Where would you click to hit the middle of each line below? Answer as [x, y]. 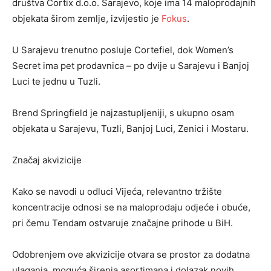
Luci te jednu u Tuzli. [56, 82]
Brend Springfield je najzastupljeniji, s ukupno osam [123, 113]
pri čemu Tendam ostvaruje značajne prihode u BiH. [122, 223]
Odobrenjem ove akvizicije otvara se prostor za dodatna [131, 255]
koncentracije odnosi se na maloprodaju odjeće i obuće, [131, 207]
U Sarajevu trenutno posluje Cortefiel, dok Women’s [123, 50]
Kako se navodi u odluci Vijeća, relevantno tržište [117, 192]
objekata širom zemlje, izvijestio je [87, 19]
